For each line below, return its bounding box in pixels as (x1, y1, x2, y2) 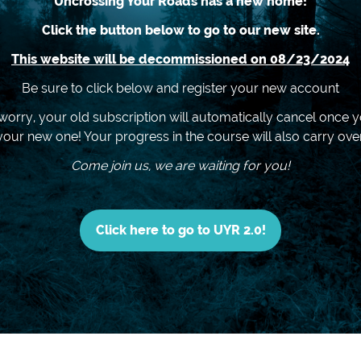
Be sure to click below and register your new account (22, 81, 339, 97)
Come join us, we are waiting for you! (71, 158, 290, 174)
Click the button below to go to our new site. (41, 23, 320, 39)
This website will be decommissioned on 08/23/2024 (11, 52, 350, 68)
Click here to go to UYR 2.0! (95, 222, 266, 239)
